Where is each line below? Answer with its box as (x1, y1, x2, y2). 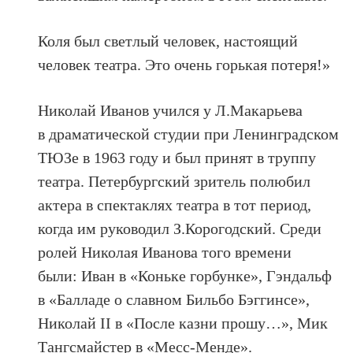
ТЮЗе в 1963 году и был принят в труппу (38, 148, 317, 166)
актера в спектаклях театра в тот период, (38, 195, 312, 214)
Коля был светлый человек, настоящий (38, 32, 299, 50)
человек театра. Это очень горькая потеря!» (38, 55, 331, 73)
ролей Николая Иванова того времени (38, 243, 292, 261)
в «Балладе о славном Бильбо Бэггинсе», (38, 290, 310, 308)
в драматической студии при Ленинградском (38, 124, 340, 143)
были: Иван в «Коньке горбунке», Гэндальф (38, 266, 333, 284)
